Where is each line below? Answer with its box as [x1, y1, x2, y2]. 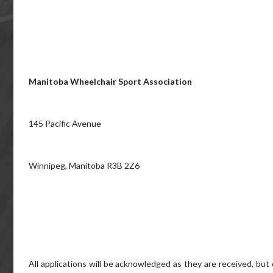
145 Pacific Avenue [29, 118, 101, 129]
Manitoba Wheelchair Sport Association [29, 76, 192, 87]
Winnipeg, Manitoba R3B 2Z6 [29, 160, 140, 171]
